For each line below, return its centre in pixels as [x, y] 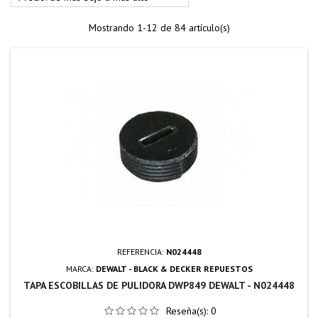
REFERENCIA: [141, 251]
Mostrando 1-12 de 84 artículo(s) [159, 27]
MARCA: [81, 268]
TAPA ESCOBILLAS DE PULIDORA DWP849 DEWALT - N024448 [159, 285]
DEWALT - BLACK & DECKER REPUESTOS [174, 268]
